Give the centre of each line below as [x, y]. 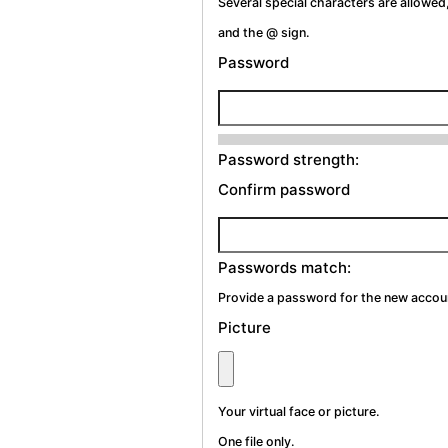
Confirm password [284, 190]
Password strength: [288, 160]
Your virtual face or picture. [299, 412]
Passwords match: [284, 268]
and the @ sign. [264, 33]
